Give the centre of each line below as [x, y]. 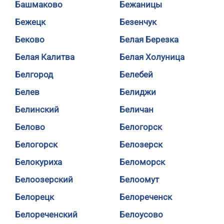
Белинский [37, 109]
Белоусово [141, 214]
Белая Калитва [45, 57]
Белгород [34, 74]
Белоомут [139, 179]
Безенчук [138, 22]
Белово [30, 127]
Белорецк [34, 197]
